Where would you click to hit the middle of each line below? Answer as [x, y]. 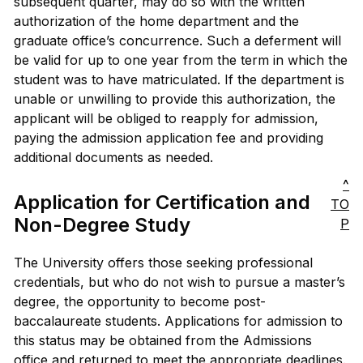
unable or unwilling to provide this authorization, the [175, 99]
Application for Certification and [162, 202]
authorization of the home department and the [156, 21]
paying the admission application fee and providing [169, 138]
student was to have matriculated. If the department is [179, 79]
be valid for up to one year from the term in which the [181, 60]
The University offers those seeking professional [163, 263]
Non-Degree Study [102, 225]
